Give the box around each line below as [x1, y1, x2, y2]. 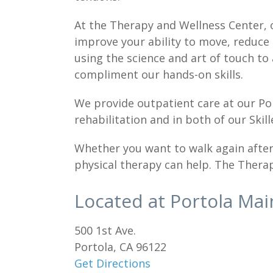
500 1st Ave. [74, 223, 136, 238]
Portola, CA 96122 [74, 239, 166, 254]
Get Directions [74, 256, 151, 271]
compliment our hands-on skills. [74, 67, 243, 82]
